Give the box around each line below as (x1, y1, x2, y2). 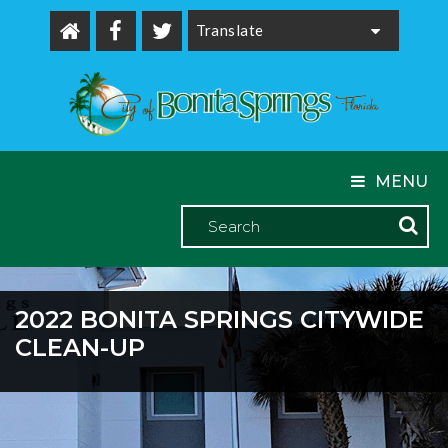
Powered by (190, 49, 289, 68)
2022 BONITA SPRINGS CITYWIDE (15, 304, 424, 334)
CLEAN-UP (15, 332, 145, 362)
